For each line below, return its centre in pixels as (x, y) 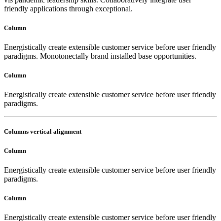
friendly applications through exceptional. (68, 8)
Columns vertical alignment (43, 132)
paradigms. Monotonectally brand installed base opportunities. (100, 56)
